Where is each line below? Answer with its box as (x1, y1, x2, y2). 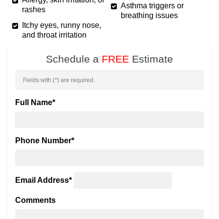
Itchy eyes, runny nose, (22, 21, 101, 30)
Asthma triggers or (121, 1, 184, 10)
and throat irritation (22, 31, 87, 40)
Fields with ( (23, 77, 55, 84)
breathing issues (121, 11, 178, 20)
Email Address (15, 176, 69, 185)
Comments (15, 196, 56, 205)
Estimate (129, 53, 173, 65)
